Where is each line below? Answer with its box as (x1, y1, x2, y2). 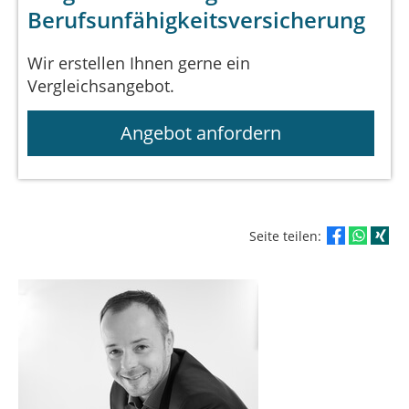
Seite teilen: (249, 227, 325, 246)
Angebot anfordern (121, 121, 282, 146)
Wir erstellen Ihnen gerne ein (27, 52, 250, 75)
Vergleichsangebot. (27, 75, 174, 98)
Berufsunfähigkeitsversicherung (27, 5, 365, 36)
